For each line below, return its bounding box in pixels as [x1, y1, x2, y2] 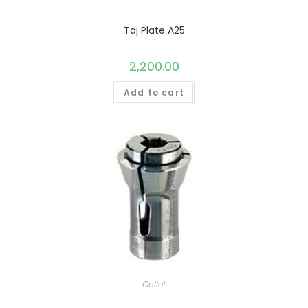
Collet [142, 278, 166, 291]
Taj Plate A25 [123, 23, 185, 37]
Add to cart [123, 86, 185, 98]
